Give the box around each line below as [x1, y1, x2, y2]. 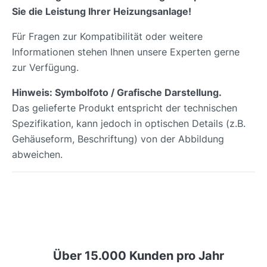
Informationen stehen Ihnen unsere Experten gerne [12, 45, 240, 58]
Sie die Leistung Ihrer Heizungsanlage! [12, 5, 191, 17]
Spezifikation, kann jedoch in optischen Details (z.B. [12, 117, 246, 129]
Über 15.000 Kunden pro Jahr [52, 248, 224, 263]
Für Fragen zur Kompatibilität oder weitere [12, 30, 203, 42]
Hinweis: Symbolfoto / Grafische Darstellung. [12, 86, 222, 98]
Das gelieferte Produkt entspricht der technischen [12, 101, 237, 114]
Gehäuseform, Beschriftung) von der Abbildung [12, 132, 224, 145]
